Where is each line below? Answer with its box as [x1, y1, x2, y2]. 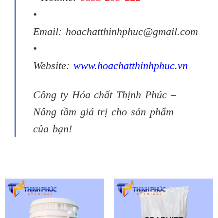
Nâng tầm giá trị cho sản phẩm [33, 106, 174, 118]
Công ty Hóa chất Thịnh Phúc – [33, 89, 176, 101]
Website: [33, 59, 73, 72]
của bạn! [33, 123, 72, 135]
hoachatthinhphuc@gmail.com [65, 25, 198, 38]
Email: [33, 25, 66, 38]
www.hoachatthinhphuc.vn [73, 59, 188, 72]
